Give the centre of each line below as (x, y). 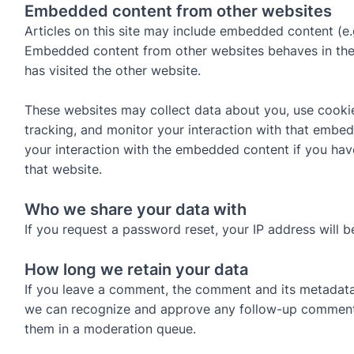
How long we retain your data (136, 269)
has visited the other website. (112, 70)
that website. (63, 169)
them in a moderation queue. (110, 328)
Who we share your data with (135, 209)
